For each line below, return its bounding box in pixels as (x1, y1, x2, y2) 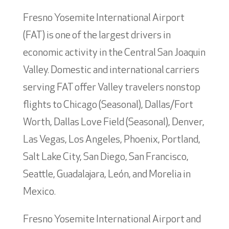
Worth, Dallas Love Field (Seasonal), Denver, (22, 117, 204, 128)
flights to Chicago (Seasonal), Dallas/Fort (22, 100, 193, 110)
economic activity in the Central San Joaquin (22, 48, 205, 58)
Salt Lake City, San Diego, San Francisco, (22, 152, 189, 163)
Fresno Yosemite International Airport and (22, 214, 201, 225)
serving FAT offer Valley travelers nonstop (22, 82, 200, 93)
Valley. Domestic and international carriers (22, 65, 199, 76)
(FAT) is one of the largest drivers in (22, 30, 171, 41)
